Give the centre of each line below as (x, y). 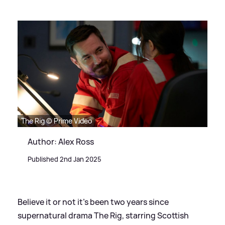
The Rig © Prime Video (57, 121)
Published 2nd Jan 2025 (65, 159)
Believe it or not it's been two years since (93, 202)
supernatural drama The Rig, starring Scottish (103, 216)
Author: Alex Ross (61, 142)
